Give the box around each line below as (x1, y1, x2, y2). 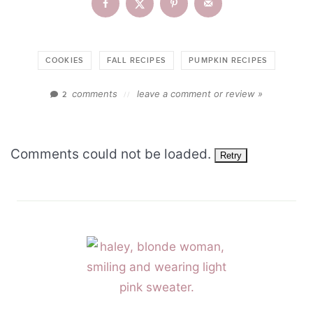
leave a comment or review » (137, 88, 263, 100)
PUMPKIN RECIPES (189, 56, 268, 66)
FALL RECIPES (106, 56, 166, 66)
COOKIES (45, 56, 84, 66)
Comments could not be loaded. (10, 146, 214, 163)
